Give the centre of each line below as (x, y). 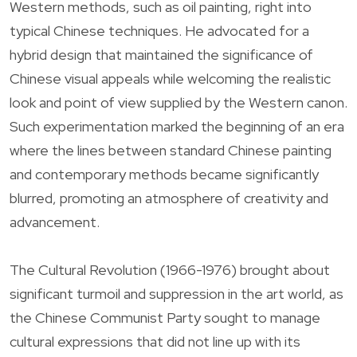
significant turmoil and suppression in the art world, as (177, 293)
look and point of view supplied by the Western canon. (178, 102)
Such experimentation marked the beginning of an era (177, 126)
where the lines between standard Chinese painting (171, 150)
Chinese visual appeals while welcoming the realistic (170, 78)
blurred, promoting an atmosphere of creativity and (169, 198)
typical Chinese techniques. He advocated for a (159, 30)
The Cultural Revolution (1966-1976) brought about (170, 269)
